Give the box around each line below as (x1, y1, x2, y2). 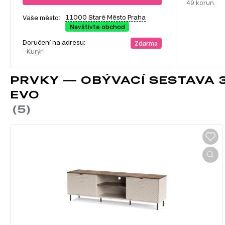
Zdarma (134, 40, 158, 47)
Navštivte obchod (69, 23, 125, 31)
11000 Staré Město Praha (65, 14, 146, 21)
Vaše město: (23, 14, 60, 22)
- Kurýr (23, 48, 43, 55)
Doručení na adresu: (23, 39, 87, 46)
